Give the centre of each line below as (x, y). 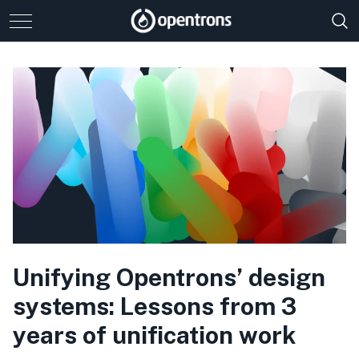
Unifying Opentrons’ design (169, 277)
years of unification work (154, 335)
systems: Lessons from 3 (155, 306)
